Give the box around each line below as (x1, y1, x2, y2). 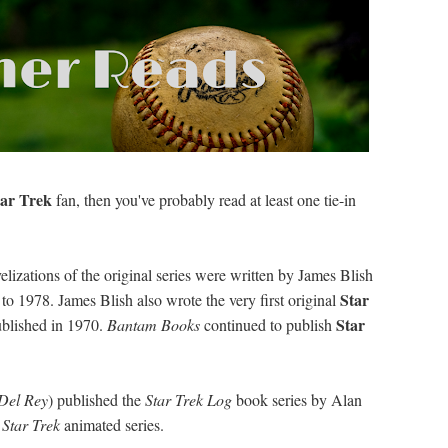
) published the (48, 389, 145, 410)
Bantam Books (107, 314, 200, 335)
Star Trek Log (145, 389, 236, 410)
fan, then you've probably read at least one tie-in (52, 189, 356, 210)
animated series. (60, 414, 164, 435)
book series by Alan (236, 389, 362, 410)
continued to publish (200, 314, 336, 335)
